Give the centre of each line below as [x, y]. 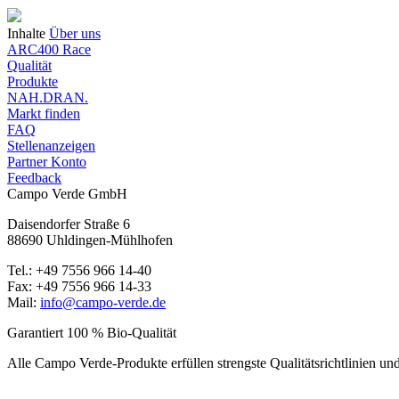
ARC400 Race [49, 49]
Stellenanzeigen [51, 145]
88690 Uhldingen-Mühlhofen [90, 240]
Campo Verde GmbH [67, 193]
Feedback [34, 177]
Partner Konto [47, 161]
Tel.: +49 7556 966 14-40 [79, 270]
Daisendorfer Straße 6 [69, 224]
